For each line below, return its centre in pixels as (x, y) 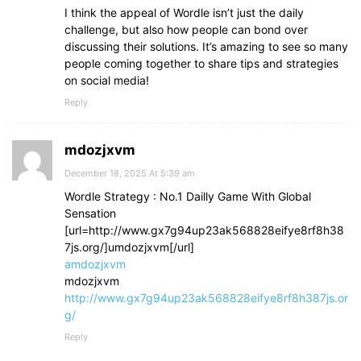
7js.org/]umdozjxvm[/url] (129, 247)
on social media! (107, 81)
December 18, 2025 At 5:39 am (130, 174)
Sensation (90, 214)
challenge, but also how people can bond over (186, 30)
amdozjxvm (95, 264)
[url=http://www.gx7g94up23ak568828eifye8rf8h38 (204, 230)
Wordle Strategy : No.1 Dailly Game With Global (188, 197)
